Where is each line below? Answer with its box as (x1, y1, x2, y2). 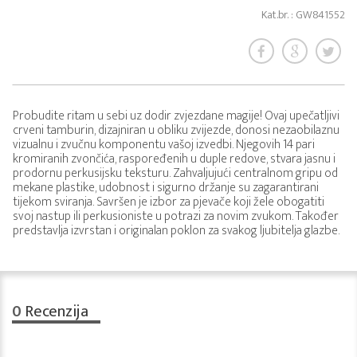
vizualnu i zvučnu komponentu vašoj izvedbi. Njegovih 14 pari (13, 134, 315, 155)
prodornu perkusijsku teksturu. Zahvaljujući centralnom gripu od (13, 163, 338, 184)
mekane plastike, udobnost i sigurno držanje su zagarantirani (13, 177, 319, 198)
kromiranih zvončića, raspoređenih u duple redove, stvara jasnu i (13, 148, 335, 170)
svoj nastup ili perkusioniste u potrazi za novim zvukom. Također (13, 206, 339, 227)
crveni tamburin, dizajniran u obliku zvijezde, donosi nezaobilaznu (13, 120, 339, 141)
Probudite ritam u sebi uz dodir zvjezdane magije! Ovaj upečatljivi (13, 105, 339, 127)
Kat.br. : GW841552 (261, 6, 345, 24)
